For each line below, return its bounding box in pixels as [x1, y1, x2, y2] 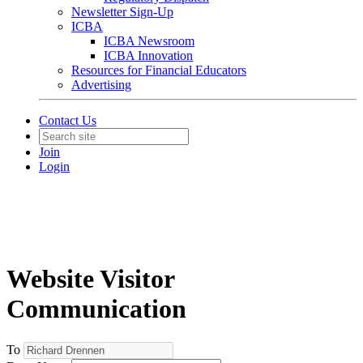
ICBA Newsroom [104, 34, 194, 48]
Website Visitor [6, 264, 174, 294]
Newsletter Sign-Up [71, 5, 173, 19]
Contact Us [39, 113, 96, 127]
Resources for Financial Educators [71, 63, 246, 77]
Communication [6, 294, 186, 324]
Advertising [71, 78, 131, 92]
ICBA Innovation [104, 49, 193, 62]
